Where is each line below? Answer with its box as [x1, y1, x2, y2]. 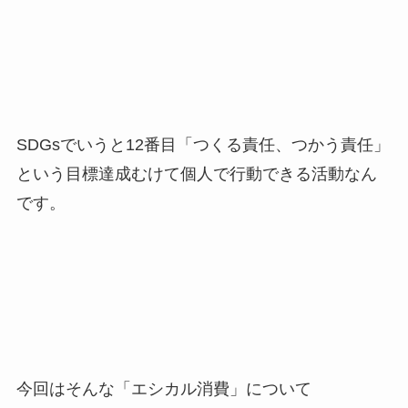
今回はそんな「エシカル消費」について [15, 379, 311, 398]
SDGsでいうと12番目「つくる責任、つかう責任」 [15, 136, 390, 155]
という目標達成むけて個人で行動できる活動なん [15, 165, 377, 184]
